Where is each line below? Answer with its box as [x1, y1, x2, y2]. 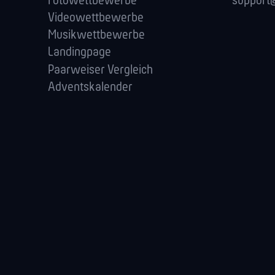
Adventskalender [48, 80, 133, 94]
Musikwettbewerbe [48, 29, 145, 42]
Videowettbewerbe [48, 12, 144, 25]
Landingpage [48, 46, 111, 60]
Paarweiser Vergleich [48, 63, 153, 77]
